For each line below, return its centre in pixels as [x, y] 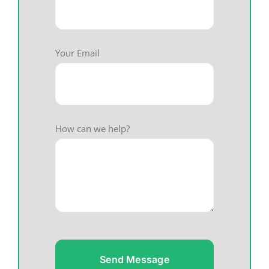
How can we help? [92, 128]
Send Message [134, 259]
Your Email [77, 53]
